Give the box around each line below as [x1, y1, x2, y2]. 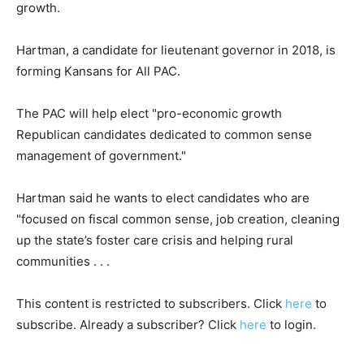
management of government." [16, 148, 186, 163]
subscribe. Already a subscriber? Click [16, 317, 240, 332]
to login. [266, 317, 316, 332]
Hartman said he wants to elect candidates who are [16, 190, 310, 206]
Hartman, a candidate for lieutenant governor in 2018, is [16, 42, 336, 58]
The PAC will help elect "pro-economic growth [16, 106, 282, 121]
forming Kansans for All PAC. [16, 63, 180, 79]
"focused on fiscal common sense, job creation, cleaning [16, 211, 340, 227]
